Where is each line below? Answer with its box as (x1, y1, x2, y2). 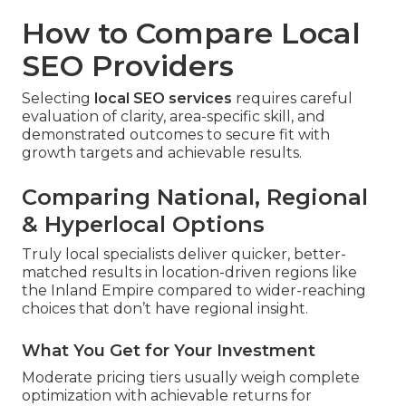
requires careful (232, 90, 353, 108)
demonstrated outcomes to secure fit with (22, 126, 330, 144)
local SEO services (94, 90, 232, 108)
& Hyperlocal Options (22, 211, 265, 238)
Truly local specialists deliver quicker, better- (22, 246, 346, 264)
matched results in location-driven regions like (22, 264, 357, 282)
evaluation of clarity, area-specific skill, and (22, 108, 325, 126)
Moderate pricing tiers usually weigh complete (22, 369, 360, 387)
